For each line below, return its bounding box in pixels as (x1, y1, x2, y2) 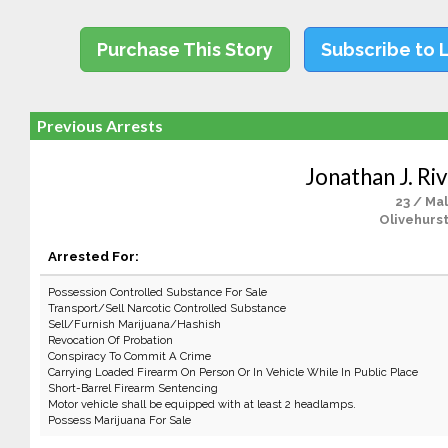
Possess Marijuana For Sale (47, 413, 191, 427)
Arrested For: (47, 248, 139, 264)
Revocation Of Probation (47, 333, 173, 347)
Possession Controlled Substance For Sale (47, 285, 267, 299)
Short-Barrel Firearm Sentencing (47, 381, 218, 395)
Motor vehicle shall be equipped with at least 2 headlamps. (47, 397, 356, 411)
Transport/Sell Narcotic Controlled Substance (47, 301, 286, 315)
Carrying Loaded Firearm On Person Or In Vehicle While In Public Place (47, 365, 418, 379)
